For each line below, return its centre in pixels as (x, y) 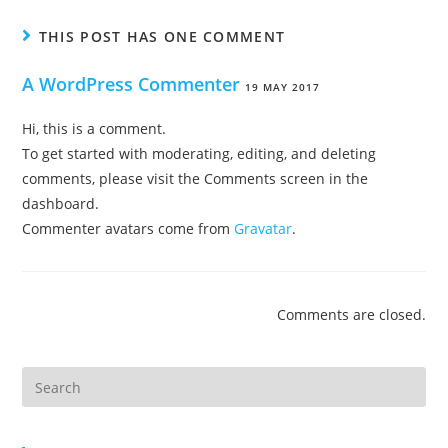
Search (44, 378)
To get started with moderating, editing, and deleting (199, 153)
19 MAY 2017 (283, 87)
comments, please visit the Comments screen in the (195, 178)
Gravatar (263, 228)
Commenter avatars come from (128, 228)
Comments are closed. (351, 314)
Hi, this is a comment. (94, 128)
